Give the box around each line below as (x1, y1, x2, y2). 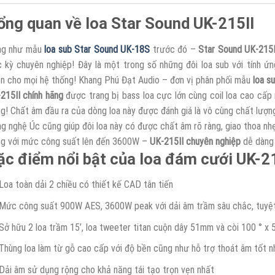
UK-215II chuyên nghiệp (147, 135, 241, 147)
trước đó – (150, 43, 198, 55)
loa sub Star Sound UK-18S (44, 43, 150, 55)
